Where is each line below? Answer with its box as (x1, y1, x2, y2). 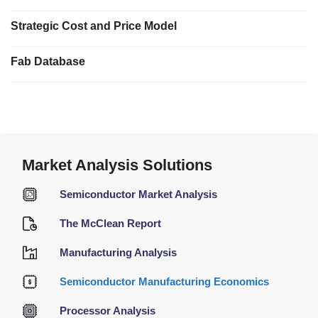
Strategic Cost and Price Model (11, 19, 177, 32)
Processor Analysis (60, 305, 156, 317)
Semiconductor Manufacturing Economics (60, 275, 270, 287)
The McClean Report (60, 217, 162, 229)
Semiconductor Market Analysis (60, 188, 218, 200)
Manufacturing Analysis (60, 246, 177, 258)
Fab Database (11, 55, 85, 67)
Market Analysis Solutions (22, 155, 212, 174)
